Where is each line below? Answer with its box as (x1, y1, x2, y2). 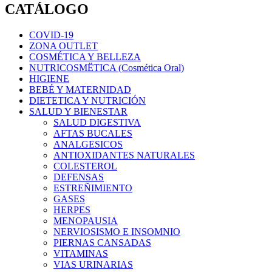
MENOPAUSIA (53, 215, 118, 226)
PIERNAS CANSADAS (53, 237, 151, 248)
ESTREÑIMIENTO (53, 182, 132, 193)
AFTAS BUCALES (53, 127, 132, 138)
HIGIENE (29, 73, 69, 84)
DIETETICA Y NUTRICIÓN (29, 95, 146, 106)
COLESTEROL (53, 160, 117, 171)
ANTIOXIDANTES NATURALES (53, 149, 195, 160)
